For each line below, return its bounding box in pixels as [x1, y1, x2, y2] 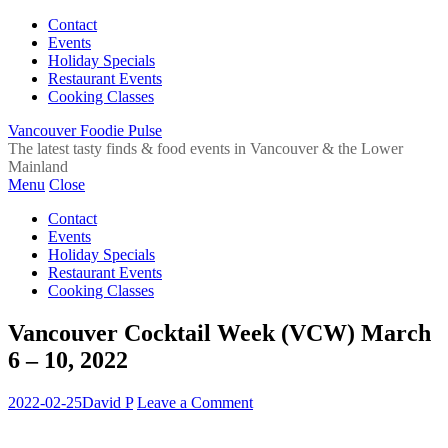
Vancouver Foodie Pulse [8, 122, 162, 139]
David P [82, 393, 133, 411]
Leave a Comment [137, 393, 253, 411]
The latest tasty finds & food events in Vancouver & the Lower [8, 140, 403, 157]
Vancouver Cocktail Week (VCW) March [8, 319, 431, 346]
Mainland [8, 158, 68, 175]
